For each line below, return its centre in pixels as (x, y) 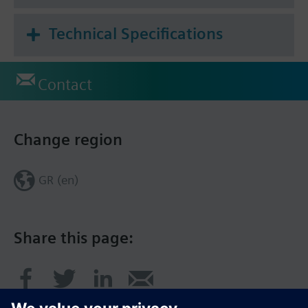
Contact (65, 85)
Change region (68, 140)
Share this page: (74, 238)
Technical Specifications (136, 34)
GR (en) (58, 180)
